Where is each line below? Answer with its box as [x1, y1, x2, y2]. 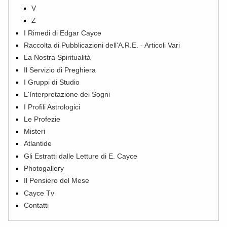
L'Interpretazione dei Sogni [24, 90, 110, 99]
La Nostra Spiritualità [24, 53, 91, 62]
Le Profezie [24, 115, 61, 123]
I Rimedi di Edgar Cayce [24, 28, 102, 37]
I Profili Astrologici [24, 102, 81, 111]
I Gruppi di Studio [24, 78, 80, 86]
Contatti [24, 201, 49, 210]
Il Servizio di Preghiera [24, 65, 96, 74]
